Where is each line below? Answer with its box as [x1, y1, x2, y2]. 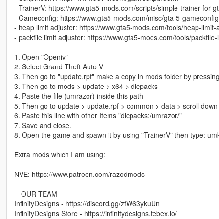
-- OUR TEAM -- [14, 188, 64, 198]
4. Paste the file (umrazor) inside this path [14, 90, 143, 101]
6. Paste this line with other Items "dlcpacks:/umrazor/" [14, 110, 182, 120]
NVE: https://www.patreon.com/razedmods [14, 169, 145, 179]
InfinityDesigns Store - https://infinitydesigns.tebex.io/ [14, 208, 177, 218]
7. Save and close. [14, 120, 71, 130]
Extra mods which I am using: [14, 149, 105, 159]
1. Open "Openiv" [14, 51, 68, 62]
